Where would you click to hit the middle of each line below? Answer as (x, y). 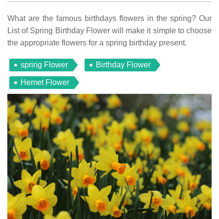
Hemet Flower (45, 82)
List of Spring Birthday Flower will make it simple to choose (109, 30)
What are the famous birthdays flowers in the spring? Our (109, 18)
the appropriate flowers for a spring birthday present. (97, 43)
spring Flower (44, 65)
